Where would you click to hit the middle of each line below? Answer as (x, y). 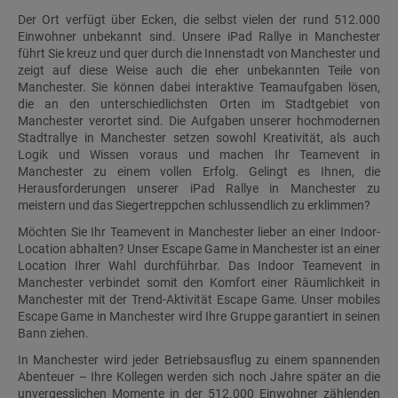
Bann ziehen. (53, 333)
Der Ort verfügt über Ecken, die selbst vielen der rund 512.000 (199, 19)
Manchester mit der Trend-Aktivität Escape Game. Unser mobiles (199, 299)
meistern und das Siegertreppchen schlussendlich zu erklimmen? (194, 205)
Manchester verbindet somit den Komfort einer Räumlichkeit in (199, 282)
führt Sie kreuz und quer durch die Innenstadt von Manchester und (199, 53)
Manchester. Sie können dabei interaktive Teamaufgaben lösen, (199, 87)
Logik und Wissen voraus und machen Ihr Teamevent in (199, 154)
